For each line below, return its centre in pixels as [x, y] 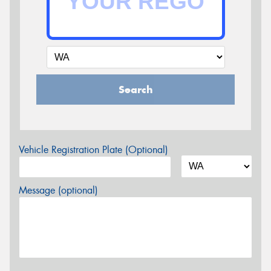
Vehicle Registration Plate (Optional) [93, 149]
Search [135, 89]
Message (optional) [58, 190]
